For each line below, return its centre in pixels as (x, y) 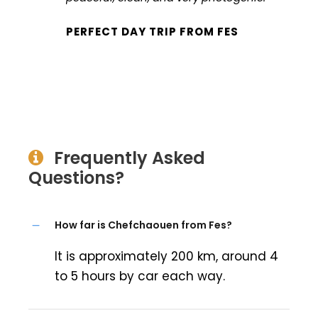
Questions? (76, 177)
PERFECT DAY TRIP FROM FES (152, 31)
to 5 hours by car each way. (140, 276)
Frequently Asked (130, 158)
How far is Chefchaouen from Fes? (143, 225)
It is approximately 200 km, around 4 (166, 256)
